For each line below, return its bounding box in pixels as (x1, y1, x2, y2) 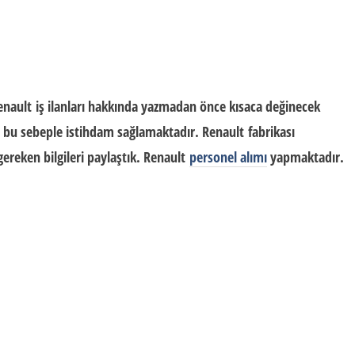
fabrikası (244, 122, 295, 141)
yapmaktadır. (267, 147, 344, 166)
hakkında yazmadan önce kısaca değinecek (85, 97, 320, 116)
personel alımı (189, 147, 267, 166)
